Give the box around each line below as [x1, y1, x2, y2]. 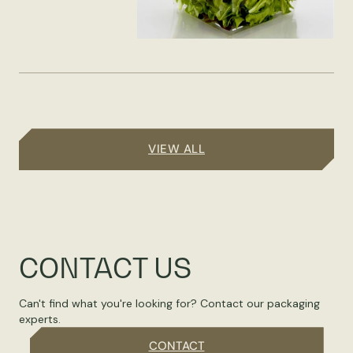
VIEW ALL [148, 141, 205, 158]
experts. [19, 312, 61, 327]
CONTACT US [19, 251, 191, 285]
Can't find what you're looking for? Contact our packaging [19, 296, 320, 311]
